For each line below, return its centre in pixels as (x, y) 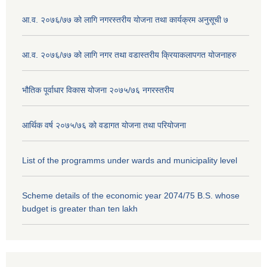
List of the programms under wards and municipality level (130, 161)
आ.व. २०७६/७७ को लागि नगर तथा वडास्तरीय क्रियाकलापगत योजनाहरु (129, 55)
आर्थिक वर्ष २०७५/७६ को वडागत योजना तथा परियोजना (104, 125)
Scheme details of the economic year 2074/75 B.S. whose (131, 196)
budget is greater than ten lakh (80, 209)
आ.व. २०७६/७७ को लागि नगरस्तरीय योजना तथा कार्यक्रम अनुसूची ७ (125, 20)
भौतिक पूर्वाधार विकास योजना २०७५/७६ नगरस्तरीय (98, 90)
